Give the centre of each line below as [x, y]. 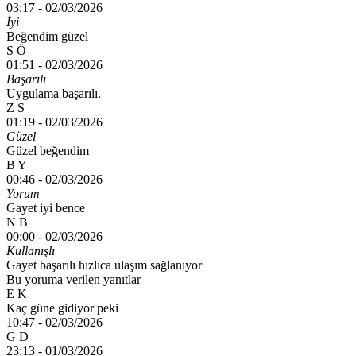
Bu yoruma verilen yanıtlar [74, 279]
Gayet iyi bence [46, 207]
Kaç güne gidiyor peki [62, 308]
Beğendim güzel [47, 36]
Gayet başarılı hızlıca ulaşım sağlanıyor [104, 265]
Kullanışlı [31, 250]
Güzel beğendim [48, 150]
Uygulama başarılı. [54, 93]
